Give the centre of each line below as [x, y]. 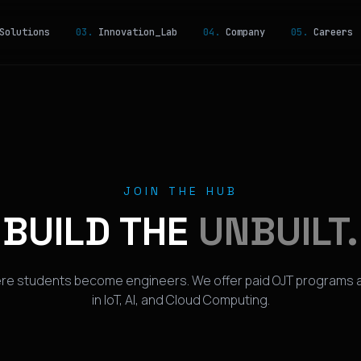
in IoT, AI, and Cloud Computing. [180, 300]
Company [243, 32]
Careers [330, 32]
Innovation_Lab [135, 32]
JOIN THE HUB [180, 191]
